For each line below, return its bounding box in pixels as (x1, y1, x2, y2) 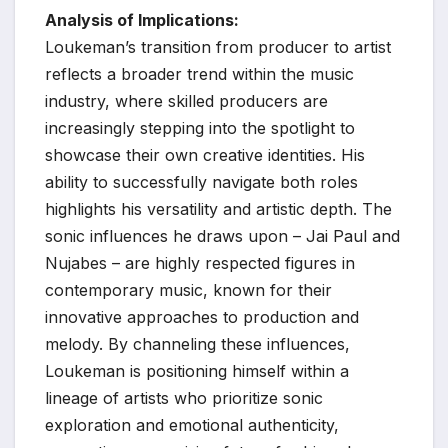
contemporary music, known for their (45, 279, 332, 300)
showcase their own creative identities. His (45, 144, 365, 165)
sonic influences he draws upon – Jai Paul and (45, 225, 400, 246)
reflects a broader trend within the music (45, 63, 354, 84)
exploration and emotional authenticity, (45, 414, 339, 435)
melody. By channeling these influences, (45, 333, 350, 354)
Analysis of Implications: (45, 9, 239, 30)
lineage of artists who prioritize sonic (45, 387, 323, 408)
